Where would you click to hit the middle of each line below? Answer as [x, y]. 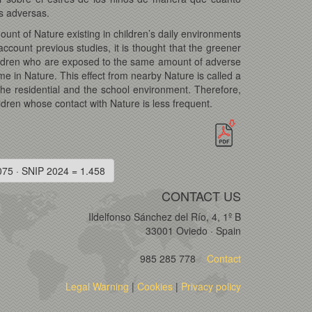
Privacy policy [211, 286]
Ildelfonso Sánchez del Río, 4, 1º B [165, 216]
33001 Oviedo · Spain [193, 230]
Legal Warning [97, 286]
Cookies [155, 286]
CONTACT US [201, 195]
